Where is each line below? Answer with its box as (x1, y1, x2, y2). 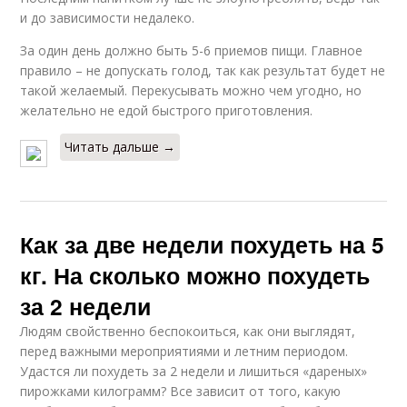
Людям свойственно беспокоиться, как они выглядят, (20, 322, 356, 340)
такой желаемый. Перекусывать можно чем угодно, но (20, 81, 362, 99)
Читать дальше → (65, 137, 176, 155)
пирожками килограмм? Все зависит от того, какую (20, 382, 342, 400)
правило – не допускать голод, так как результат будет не (20, 61, 386, 79)
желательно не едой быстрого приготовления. (20, 101, 313, 119)
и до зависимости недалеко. (20, 8, 195, 26)
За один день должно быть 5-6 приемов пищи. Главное (20, 41, 363, 59)
